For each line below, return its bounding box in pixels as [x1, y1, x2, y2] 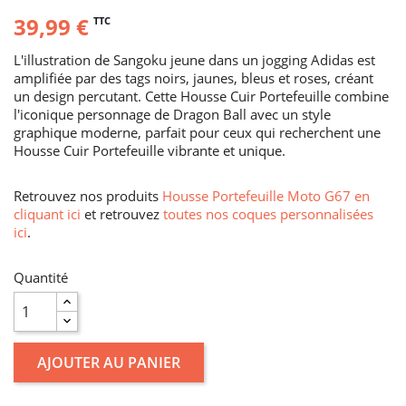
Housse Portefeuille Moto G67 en [162, 186, 370, 205]
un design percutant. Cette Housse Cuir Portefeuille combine [14, 86, 389, 105]
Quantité [14, 267, 68, 286]
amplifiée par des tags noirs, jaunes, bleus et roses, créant [14, 68, 373, 87]
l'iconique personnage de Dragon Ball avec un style [14, 104, 331, 123]
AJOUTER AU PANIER [37, 352, 180, 372]
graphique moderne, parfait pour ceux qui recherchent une [14, 122, 381, 141]
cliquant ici [14, 204, 81, 223]
